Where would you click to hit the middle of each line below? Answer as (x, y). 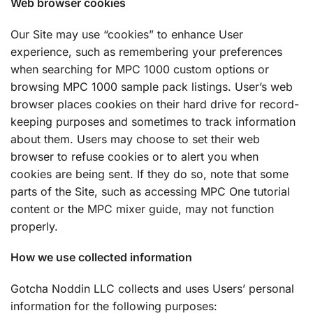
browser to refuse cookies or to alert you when (134, 156)
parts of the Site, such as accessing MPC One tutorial (150, 191)
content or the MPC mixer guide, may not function (142, 209)
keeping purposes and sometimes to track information (153, 121)
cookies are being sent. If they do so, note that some (150, 174)
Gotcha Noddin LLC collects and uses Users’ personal (152, 288)
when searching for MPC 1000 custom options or (140, 69)
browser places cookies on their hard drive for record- (155, 104)
